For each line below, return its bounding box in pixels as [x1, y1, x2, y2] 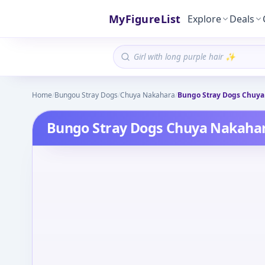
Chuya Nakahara [119, 90, 175, 100]
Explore [188, 12, 222, 25]
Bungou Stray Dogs [54, 90, 118, 100]
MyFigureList [109, 11, 181, 26]
